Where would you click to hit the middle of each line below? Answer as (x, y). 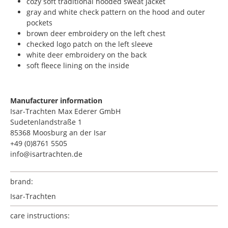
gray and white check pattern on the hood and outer (116, 12)
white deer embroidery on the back (87, 55)
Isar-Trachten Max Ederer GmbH (65, 111)
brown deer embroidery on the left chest (96, 33)
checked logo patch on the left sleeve (90, 44)
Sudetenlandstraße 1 (46, 122)
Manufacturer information (56, 101)
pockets (39, 23)
